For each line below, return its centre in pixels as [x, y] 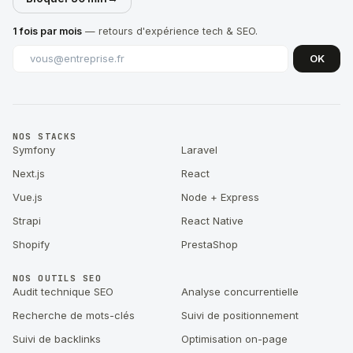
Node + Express [220, 197]
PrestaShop [210, 245]
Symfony [34, 150]
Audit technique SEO [63, 292]
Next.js [29, 174]
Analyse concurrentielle [240, 292]
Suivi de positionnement [240, 316]
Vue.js [28, 197]
